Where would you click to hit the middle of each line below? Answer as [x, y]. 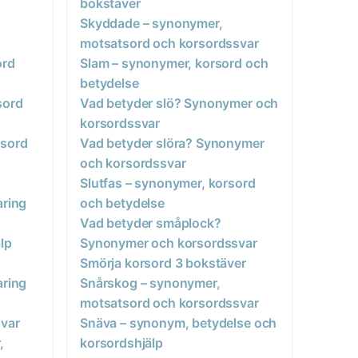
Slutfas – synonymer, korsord [168, 183]
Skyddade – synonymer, [151, 23]
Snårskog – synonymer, [150, 282]
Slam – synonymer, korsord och [174, 63]
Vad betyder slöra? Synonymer [172, 143]
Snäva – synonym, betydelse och [179, 322]
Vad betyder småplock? [151, 223]
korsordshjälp [121, 342]
